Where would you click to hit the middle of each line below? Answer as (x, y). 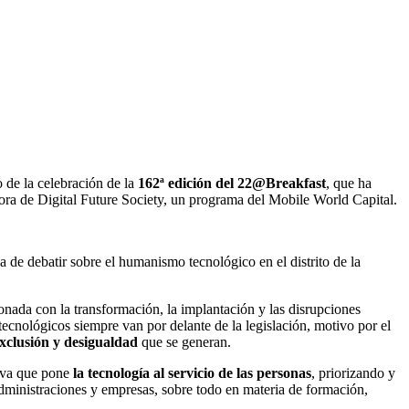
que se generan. (186, 341)
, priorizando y (353, 372)
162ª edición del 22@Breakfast (230, 183)
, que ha (349, 183)
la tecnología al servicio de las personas (190, 372)
